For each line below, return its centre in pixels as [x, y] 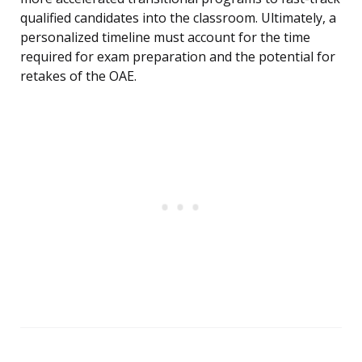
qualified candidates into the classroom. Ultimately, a [178, 18]
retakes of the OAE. [78, 76]
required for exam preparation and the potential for [178, 57]
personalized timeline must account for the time [165, 38]
